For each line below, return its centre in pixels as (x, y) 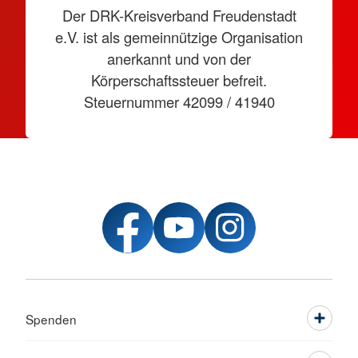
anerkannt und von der (179, 58)
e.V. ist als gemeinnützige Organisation (179, 37)
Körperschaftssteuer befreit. (179, 80)
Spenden (51, 319)
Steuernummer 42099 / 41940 (179, 101)
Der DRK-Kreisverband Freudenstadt (179, 15)
